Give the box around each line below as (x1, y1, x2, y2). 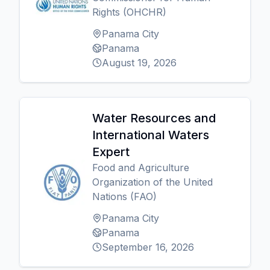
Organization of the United (92, 176, 213, 188)
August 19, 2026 (102, 57, 177, 69)
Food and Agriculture (92, 162, 189, 174)
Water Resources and (92, 111, 216, 125)
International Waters (92, 128, 209, 142)
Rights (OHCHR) (92, 6, 166, 18)
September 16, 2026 (102, 241, 194, 253)
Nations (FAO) (92, 190, 157, 202)
